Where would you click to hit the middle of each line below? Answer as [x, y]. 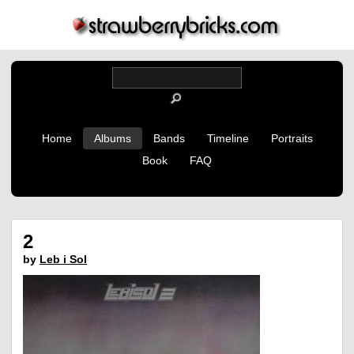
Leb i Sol [63, 259]
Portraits [292, 138]
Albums [112, 138]
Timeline [228, 138]
